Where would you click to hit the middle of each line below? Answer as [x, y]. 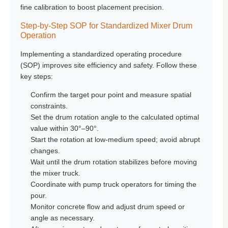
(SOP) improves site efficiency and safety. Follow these [109, 65]
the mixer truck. [55, 173]
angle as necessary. [63, 218]
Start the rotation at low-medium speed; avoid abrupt [115, 139]
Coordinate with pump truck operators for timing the [113, 184]
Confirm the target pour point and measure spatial [111, 95]
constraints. [49, 106]
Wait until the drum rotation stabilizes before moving [114, 162]
